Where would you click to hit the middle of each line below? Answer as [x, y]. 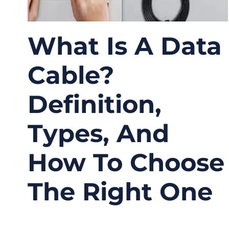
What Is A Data [125, 46]
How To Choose [126, 162]
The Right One [120, 191]
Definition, [95, 104]
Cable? [71, 75]
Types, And [98, 133]
